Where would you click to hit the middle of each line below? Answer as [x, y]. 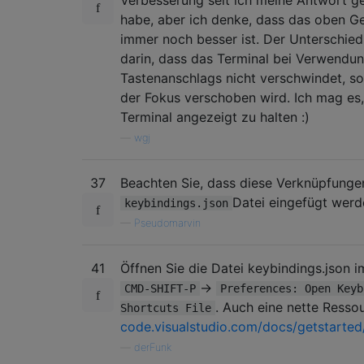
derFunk [153, 347]
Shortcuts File [166, 308]
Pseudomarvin [167, 223]
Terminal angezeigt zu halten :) [215, 117]
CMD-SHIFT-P [160, 288]
